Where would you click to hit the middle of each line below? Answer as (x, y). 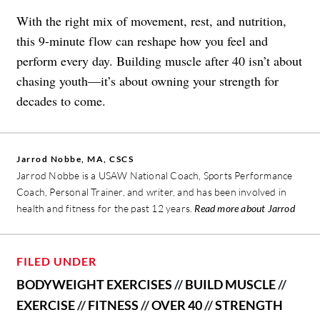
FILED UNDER (56, 261)
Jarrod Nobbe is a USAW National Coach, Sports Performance (155, 175)
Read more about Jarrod (245, 208)
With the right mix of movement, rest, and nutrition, (151, 20)
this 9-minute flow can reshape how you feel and (142, 40)
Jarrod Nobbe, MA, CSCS (75, 159)
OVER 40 (177, 305)
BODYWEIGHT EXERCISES (94, 284)
